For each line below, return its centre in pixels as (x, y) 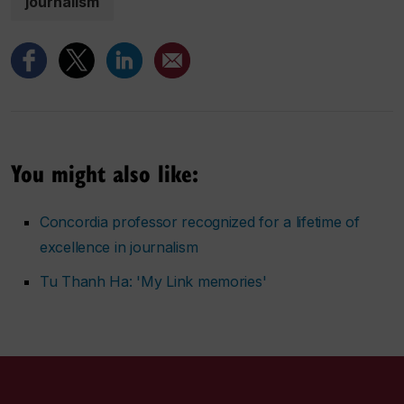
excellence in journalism (119, 248)
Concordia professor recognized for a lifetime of (200, 222)
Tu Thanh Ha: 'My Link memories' (153, 282)
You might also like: (105, 173)
